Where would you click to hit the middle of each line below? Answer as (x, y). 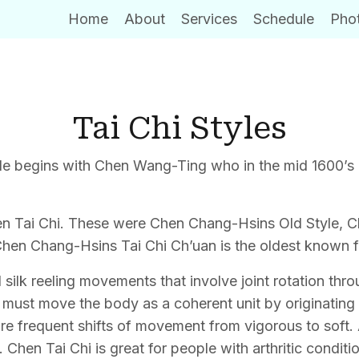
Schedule (283, 19)
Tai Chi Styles (179, 128)
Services (209, 19)
